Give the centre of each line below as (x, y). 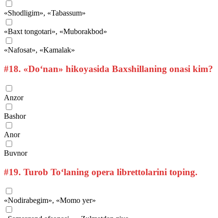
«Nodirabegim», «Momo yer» (50, 200)
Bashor (15, 116)
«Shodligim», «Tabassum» (45, 13)
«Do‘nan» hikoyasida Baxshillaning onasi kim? (117, 69)
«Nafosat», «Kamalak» (39, 50)
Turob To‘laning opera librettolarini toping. (109, 172)
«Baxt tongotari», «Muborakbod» (55, 32)
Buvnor (16, 153)
